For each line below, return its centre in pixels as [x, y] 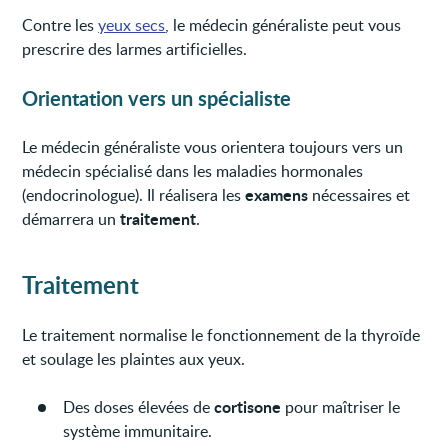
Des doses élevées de [139, 406]
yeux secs [132, 24]
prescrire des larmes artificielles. [135, 48]
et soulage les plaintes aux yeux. [134, 358]
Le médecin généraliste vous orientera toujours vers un [213, 146]
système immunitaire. [138, 430]
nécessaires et [359, 194]
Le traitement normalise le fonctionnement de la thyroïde [221, 334]
